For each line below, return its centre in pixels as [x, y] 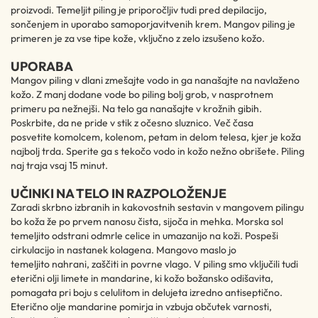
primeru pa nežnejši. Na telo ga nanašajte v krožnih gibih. [136, 109]
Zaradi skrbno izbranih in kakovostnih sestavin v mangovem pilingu [157, 207]
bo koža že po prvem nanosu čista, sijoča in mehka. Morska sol [147, 221]
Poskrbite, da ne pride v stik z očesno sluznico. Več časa [132, 123]
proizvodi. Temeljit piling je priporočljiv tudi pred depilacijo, [139, 10]
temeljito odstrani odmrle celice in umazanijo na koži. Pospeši [144, 236]
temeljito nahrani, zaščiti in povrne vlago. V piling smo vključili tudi [154, 264]
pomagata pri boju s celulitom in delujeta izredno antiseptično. [147, 292]
